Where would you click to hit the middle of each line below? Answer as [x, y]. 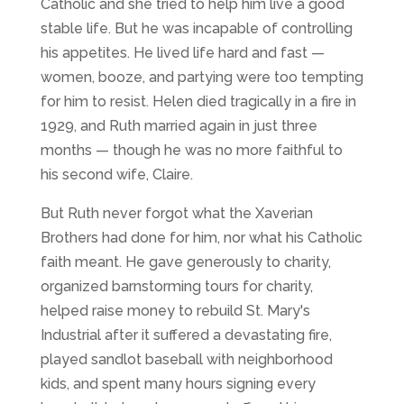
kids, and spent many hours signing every [178, 384]
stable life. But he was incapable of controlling [196, 29]
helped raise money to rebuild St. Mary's [175, 311]
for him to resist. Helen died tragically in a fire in [198, 102]
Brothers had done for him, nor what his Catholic [201, 238]
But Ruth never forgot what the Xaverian [176, 214]
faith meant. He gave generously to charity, [185, 262]
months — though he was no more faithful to [191, 151]
